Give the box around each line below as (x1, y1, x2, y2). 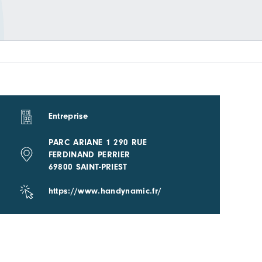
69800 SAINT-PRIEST (48, 161, 127, 172)
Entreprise (48, 111, 88, 121)
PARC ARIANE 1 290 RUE (48, 137, 147, 147)
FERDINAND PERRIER (48, 149, 130, 160)
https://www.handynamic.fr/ (48, 185, 162, 196)
